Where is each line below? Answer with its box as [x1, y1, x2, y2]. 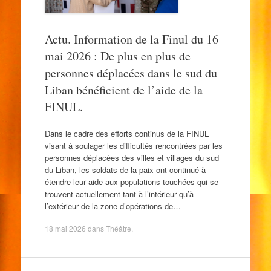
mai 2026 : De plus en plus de [44, 48, 191, 64]
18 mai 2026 [44, 223, 86, 233]
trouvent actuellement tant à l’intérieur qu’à [44, 188, 194, 200]
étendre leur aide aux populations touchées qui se [44, 175, 218, 188]
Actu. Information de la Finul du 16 [44, 31, 218, 47]
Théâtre [105, 223, 131, 233]
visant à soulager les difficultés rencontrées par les [44, 139, 223, 151]
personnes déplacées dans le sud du [44, 65, 217, 81]
